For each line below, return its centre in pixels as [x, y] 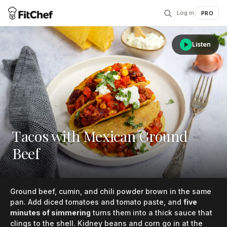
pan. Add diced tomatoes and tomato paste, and [97, 202]
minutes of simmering [50, 212]
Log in [186, 13]
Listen [201, 44]
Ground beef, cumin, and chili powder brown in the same [111, 191]
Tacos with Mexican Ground [100, 136]
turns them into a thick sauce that [152, 212]
